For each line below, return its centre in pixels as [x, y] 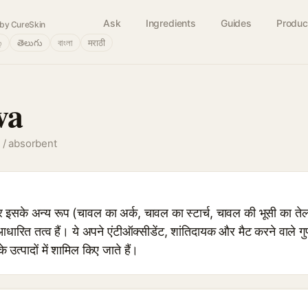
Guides [236, 23]
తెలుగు [30, 43]
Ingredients [170, 23]
